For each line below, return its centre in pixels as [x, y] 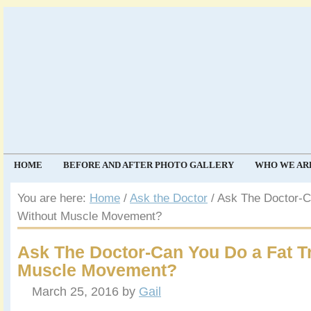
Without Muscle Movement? [90, 216]
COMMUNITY [43, 186]
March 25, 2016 [75, 291]
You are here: [53, 198]
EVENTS [111, 186]
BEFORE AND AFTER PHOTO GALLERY [149, 165]
